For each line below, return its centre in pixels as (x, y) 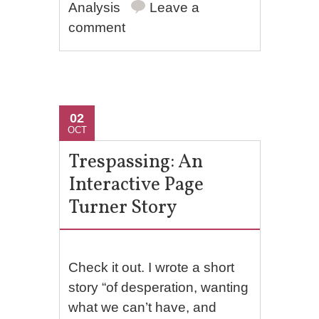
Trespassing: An (136, 162)
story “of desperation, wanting (159, 287)
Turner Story (123, 208)
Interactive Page (136, 185)
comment (97, 27)
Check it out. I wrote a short (152, 267)
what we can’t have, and (143, 307)
